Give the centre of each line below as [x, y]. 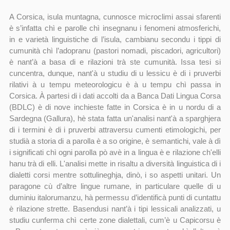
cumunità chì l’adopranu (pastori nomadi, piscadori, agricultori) [115, 51]
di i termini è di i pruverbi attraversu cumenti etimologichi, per [115, 130]
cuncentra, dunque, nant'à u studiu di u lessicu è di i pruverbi [115, 73]
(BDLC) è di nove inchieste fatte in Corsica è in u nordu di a [115, 107]
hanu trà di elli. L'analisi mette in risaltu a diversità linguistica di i [115, 164]
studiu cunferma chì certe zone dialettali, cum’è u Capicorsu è [115, 220]
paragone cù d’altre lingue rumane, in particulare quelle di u [115, 186]
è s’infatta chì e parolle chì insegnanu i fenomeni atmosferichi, [115, 28]
